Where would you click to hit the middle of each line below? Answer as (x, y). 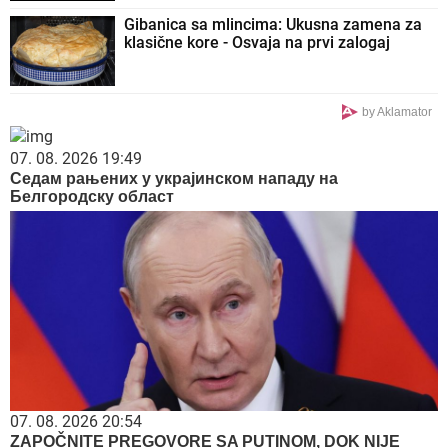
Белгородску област (92, 196)
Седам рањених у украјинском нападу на (174, 178)
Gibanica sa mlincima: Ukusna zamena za (273, 24)
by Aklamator (397, 111)
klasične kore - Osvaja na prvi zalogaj (257, 42)
